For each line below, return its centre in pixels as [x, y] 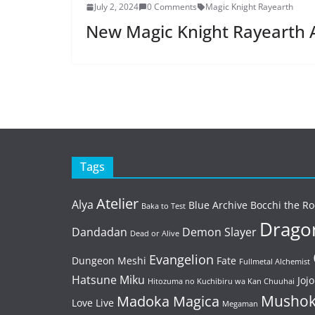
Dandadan [99, 232]
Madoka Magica [168, 302]
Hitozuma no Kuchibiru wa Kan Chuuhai [221, 282]
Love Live [93, 303]
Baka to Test [163, 206]
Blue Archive [218, 205]
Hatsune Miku [108, 280]
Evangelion [181, 260]
